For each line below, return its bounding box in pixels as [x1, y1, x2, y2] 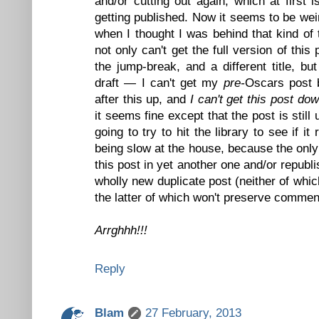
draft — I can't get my [95, 75, 224, 90]
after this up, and [95, 92, 190, 106]
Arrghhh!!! [95, 223, 147, 237]
